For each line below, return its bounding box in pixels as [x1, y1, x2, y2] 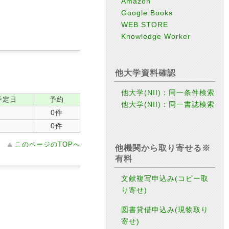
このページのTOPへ [15, 141, 80, 148]
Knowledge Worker [121, 32, 191, 40]
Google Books [121, 9, 173, 17]
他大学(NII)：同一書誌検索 [121, 100, 215, 108]
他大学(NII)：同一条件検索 [121, 88, 215, 97]
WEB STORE [121, 20, 169, 29]
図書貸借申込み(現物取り [121, 205, 209, 214]
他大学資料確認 [115, 68, 176, 77]
